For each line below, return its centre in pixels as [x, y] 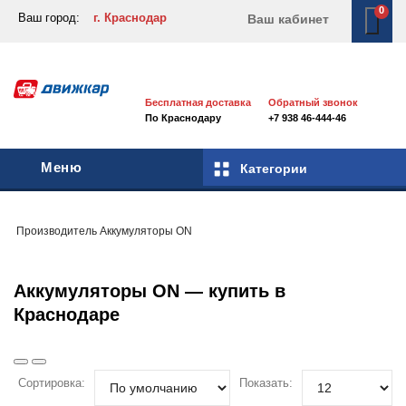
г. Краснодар [130, 18]
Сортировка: [52, 383]
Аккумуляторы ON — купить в [150, 291]
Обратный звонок [314, 102]
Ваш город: [49, 18]
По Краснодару [183, 118]
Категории [274, 169]
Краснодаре [67, 315]
